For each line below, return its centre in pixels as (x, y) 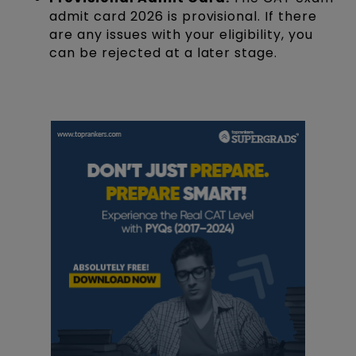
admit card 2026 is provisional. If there (183, 16)
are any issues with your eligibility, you (181, 34)
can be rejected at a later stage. (164, 52)
